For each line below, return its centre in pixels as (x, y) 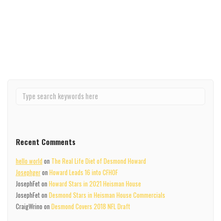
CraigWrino (29, 207)
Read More (110, 41)
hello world (29, 161)
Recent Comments (45, 141)
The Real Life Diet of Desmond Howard (98, 161)
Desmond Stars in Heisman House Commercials (107, 195)
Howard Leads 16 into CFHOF (83, 173)
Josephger (28, 173)
